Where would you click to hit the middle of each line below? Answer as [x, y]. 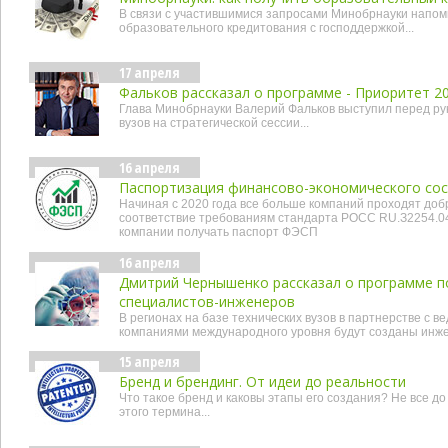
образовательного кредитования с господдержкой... [266, 28]
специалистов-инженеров [207, 301]
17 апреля [149, 72]
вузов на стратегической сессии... [214, 123]
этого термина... [164, 412]
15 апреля [149, 361]
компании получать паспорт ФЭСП [218, 232]
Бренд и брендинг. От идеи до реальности [262, 381]
